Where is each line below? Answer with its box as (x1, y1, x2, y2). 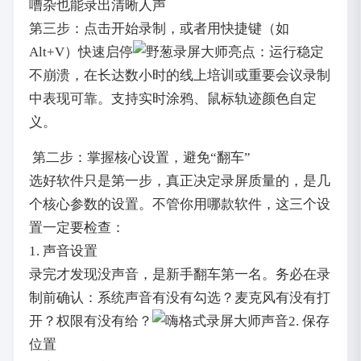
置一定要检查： (28, 219, 125, 235)
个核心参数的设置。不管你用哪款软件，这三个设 (28, 196, 330, 212)
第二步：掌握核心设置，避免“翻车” (28, 149, 251, 165)
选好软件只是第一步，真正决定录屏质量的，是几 (28, 172, 330, 189)
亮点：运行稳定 (227, 44, 324, 60)
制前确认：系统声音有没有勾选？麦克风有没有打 (28, 289, 330, 305)
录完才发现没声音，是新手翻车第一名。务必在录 (28, 266, 330, 282)
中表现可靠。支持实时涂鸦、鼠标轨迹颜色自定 (28, 91, 317, 107)
